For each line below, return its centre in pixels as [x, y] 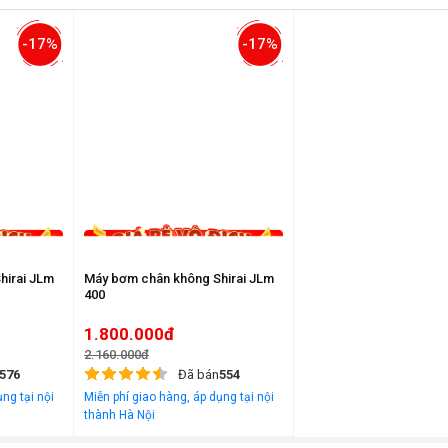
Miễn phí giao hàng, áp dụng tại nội [179, 397]
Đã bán [198, 375]
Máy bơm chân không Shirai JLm [179, 279]
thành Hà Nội [119, 415]
